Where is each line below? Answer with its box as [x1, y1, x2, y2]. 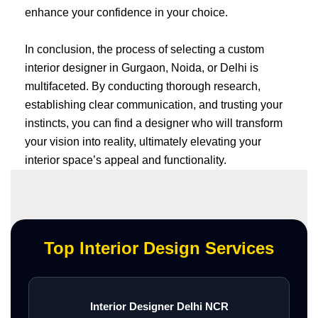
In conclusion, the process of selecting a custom [25, 43, 264, 55]
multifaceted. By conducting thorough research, [25, 79, 261, 92]
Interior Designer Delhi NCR [89, 300, 229, 313]
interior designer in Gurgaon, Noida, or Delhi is [25, 61, 258, 74]
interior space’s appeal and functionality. [25, 153, 226, 166]
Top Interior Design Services [44, 238, 274, 258]
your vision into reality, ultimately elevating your [25, 135, 261, 148]
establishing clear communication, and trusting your [25, 98, 283, 111]
